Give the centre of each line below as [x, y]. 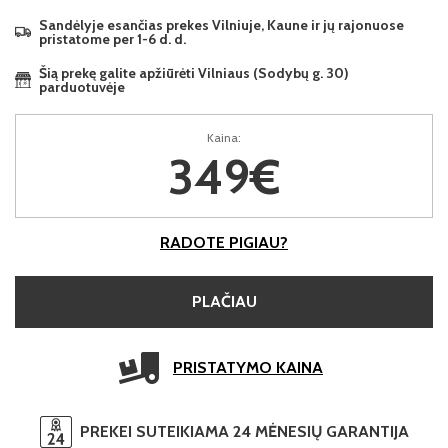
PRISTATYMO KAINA [248, 367]
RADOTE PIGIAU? [224, 242]
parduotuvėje [81, 87]
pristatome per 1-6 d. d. [112, 39]
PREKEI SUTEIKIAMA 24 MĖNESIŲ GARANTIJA [244, 431]
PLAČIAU [224, 301]
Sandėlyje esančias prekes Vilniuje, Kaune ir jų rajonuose [221, 25]
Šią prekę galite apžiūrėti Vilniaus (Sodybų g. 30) [193, 73]
